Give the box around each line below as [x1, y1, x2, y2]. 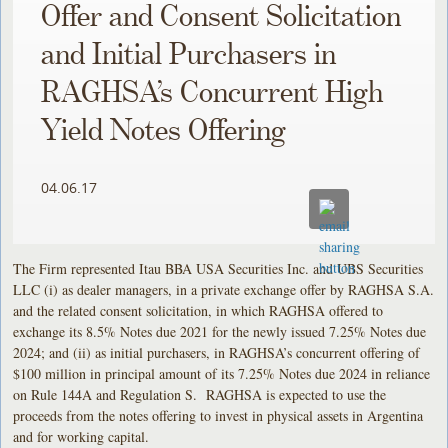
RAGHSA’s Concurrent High [41, 77, 384, 110]
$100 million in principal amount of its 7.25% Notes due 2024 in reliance [13, 363, 431, 383]
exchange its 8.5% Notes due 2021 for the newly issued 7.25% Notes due [13, 321, 427, 341]
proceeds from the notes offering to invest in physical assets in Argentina [13, 405, 424, 425]
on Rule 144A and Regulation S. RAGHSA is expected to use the [13, 384, 387, 404]
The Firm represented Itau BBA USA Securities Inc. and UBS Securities [13, 258, 424, 278]
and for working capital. [13, 426, 150, 446]
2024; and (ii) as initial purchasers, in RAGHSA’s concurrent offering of [13, 342, 421, 362]
